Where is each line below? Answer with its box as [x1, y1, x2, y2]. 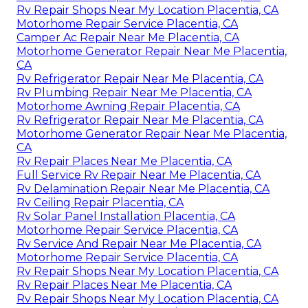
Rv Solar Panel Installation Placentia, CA [16, 210, 235, 223]
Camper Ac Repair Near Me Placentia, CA [16, 31, 239, 45]
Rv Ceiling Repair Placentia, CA [16, 196, 184, 210]
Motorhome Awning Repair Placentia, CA [16, 100, 240, 113]
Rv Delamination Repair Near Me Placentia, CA [16, 182, 269, 196]
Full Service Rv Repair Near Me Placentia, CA [16, 168, 261, 182]
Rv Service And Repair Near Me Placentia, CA [16, 237, 261, 251]
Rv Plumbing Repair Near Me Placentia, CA [16, 86, 252, 100]
